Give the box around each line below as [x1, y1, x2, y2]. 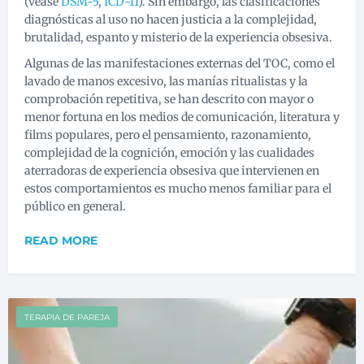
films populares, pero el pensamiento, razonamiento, [24, 128, 311, 143]
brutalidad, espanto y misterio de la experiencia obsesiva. [24, 30, 332, 45]
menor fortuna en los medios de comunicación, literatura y [24, 110, 340, 125]
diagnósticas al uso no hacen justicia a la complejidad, [24, 12, 317, 28]
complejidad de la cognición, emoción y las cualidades [24, 145, 314, 161]
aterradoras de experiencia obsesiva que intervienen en [24, 163, 319, 179]
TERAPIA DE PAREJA [24, 312, 110, 323]
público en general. [24, 199, 126, 214]
